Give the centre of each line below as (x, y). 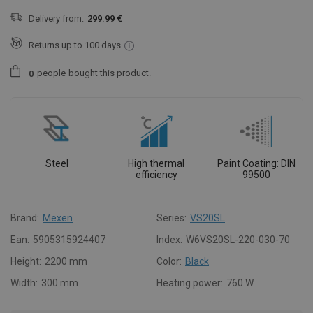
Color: (169, 261)
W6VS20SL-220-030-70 (238, 239)
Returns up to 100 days (75, 45)
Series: (172, 218)
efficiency (156, 174)
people (51, 73)
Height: (26, 261)
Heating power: (190, 283)
